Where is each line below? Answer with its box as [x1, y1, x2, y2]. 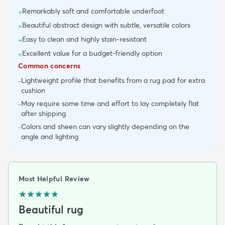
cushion [21, 86, 45, 95]
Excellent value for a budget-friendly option [22, 49, 162, 58]
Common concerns [18, 61, 81, 71]
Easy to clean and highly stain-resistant [22, 35, 147, 44]
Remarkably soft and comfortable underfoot [22, 7, 164, 16]
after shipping [21, 109, 66, 119]
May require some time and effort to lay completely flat [21, 99, 199, 108]
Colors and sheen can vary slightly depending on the [21, 122, 189, 132]
